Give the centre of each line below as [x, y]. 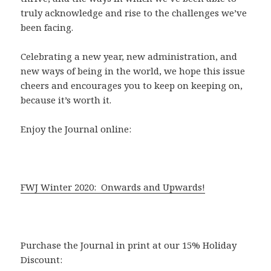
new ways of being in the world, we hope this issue [133, 70]
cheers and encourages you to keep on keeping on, [132, 85]
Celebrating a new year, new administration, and [129, 56]
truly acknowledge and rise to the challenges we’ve [134, 12]
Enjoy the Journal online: [76, 129]
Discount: [42, 259]
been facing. [47, 27]
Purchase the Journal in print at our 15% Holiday [129, 245]
